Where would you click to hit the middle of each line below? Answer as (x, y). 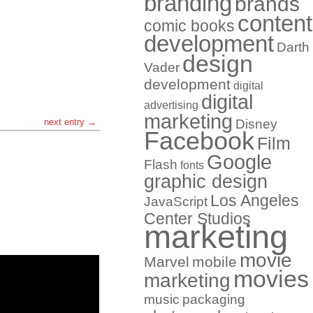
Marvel (167, 262)
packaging (214, 299)
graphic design (206, 182)
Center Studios (197, 219)
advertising (171, 105)
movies (271, 279)
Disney (256, 124)
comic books (189, 26)
